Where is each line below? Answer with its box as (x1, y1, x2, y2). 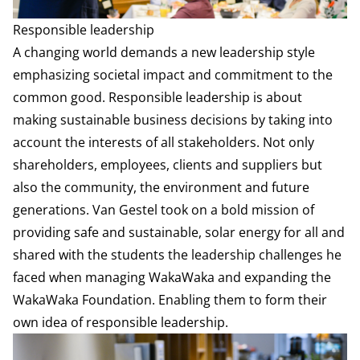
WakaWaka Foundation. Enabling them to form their (13, 290, 327, 309)
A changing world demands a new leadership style (13, 43, 315, 61)
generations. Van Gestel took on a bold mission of (13, 200, 314, 219)
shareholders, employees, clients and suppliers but (13, 155, 322, 174)
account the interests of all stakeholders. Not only (13, 133, 314, 151)
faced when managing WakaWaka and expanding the (13, 268, 331, 286)
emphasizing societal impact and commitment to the (13, 65, 333, 84)
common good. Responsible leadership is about (13, 88, 302, 106)
